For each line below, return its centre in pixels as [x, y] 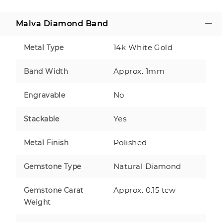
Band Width [46, 71]
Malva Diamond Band [62, 24]
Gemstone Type [53, 166]
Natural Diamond [147, 166]
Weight [37, 202]
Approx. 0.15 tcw [145, 190]
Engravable [45, 95]
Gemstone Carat [54, 190]
